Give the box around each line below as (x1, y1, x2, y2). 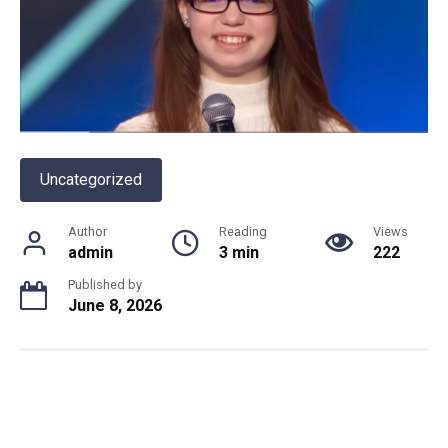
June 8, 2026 (68, 296, 162, 316)
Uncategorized (40, 170, 142, 190)
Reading (219, 224, 267, 240)
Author (68, 224, 107, 240)
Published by (68, 277, 142, 293)
